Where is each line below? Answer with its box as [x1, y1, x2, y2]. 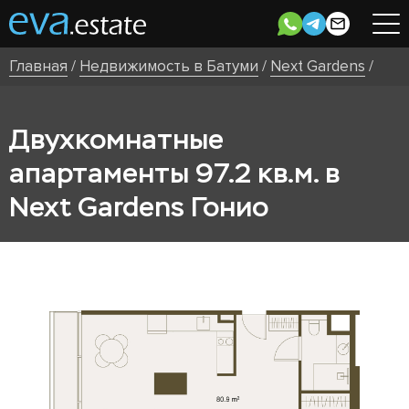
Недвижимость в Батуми [79, 57, 258, 76]
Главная [9, 57, 68, 76]
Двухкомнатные [9, 122, 224, 156]
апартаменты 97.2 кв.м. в [9, 156, 340, 190]
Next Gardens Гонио [9, 190, 268, 224]
